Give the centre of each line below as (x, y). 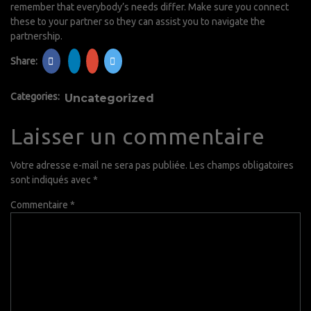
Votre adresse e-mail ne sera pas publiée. (99, 165)
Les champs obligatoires (242, 165)
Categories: (35, 96)
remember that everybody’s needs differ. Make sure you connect (150, 7)
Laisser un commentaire (138, 136)
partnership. (36, 36)
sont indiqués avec (52, 180)
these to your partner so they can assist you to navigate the (138, 22)
